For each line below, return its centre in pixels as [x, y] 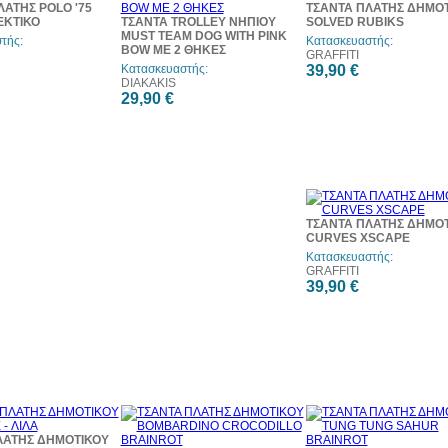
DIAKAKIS [148, 83]
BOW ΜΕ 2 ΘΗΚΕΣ [173, 50]
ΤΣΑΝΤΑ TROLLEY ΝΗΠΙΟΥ [198, 22]
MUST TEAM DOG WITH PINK [203, 36]
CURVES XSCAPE [357, 238]
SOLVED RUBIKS [354, 22]
